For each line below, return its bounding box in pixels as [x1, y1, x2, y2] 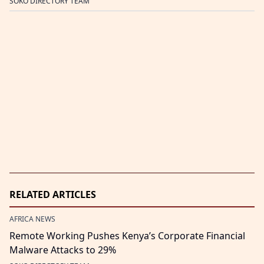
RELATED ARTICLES [9, 187, 96, 201]
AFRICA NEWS [9, 213, 55, 224]
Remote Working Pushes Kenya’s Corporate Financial [9, 229, 245, 242]
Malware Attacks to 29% [9, 243, 116, 256]
